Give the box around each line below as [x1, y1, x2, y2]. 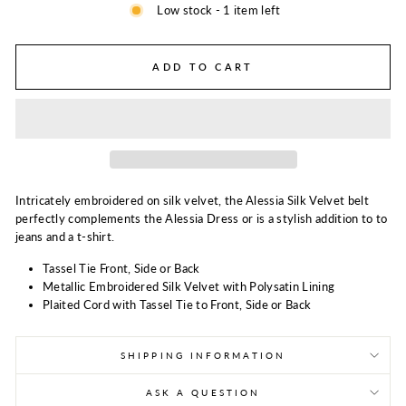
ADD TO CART [152, 61, 254, 73]
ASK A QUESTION [145, 386, 261, 398]
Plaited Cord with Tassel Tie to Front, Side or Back [43, 296, 312, 312]
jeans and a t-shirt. [15, 228, 115, 244]
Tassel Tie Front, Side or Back [43, 260, 200, 275]
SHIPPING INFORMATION [121, 349, 285, 361]
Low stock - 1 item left [157, 3, 281, 18]
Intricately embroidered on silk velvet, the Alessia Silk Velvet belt [15, 192, 369, 208]
